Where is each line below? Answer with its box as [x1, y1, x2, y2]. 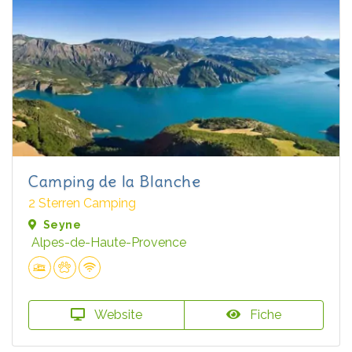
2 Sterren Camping [28, 196, 136, 211]
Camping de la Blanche [28, 171, 201, 192]
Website [91, 307, 142, 323]
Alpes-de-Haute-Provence [31, 235, 186, 251]
